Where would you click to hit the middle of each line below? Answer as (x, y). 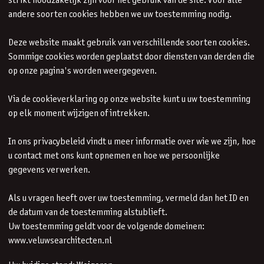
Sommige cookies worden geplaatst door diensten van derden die (131, 57)
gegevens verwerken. (49, 170)
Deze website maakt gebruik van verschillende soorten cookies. (129, 43)
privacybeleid (59, 142)
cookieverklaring (65, 99)
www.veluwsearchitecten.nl (60, 241)
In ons (21, 142)
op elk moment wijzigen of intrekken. (79, 113)
